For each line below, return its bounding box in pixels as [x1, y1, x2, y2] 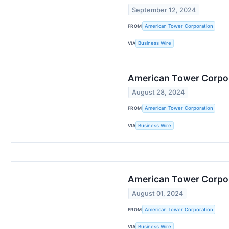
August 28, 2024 [132, 88, 185, 96]
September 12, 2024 [132, 6, 196, 14]
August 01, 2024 [132, 189, 184, 197]
